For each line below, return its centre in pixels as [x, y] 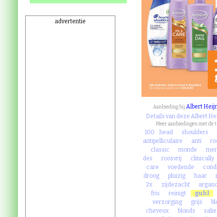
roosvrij [171, 158]
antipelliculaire [163, 141]
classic [160, 150]
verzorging [167, 202]
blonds [187, 211]
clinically [202, 158]
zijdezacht [176, 185]
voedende [181, 167]
